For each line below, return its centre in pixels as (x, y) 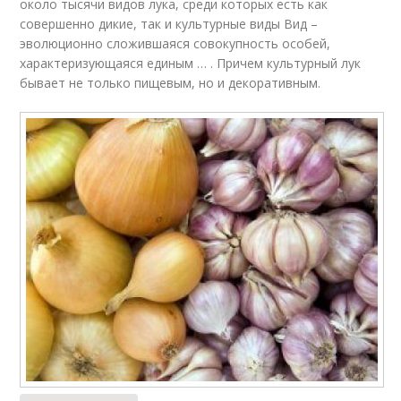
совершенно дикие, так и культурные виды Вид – (169, 23)
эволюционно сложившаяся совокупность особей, (175, 43)
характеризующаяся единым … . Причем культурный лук (191, 63)
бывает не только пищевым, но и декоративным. (171, 82)
